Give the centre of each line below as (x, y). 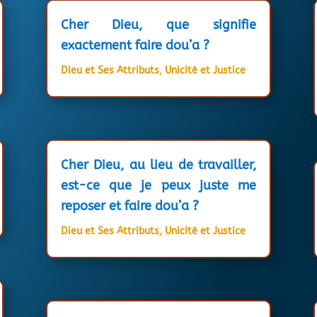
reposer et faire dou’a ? (129, 206)
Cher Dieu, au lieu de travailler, (158, 165)
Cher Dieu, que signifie (158, 24)
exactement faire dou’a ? (135, 45)
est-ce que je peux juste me (158, 185)
